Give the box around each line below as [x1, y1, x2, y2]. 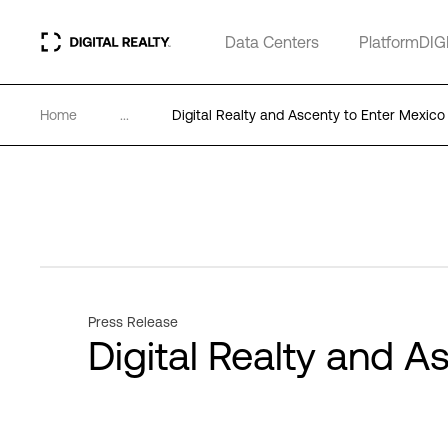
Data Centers [225, 33, 319, 51]
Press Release [88, 314, 178, 330]
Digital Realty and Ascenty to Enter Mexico [172, 107, 445, 123]
